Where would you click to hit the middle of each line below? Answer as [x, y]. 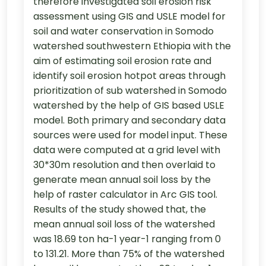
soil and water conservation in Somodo [123, 31]
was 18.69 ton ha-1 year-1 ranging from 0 [127, 239]
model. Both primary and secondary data [129, 121]
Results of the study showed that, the [120, 210]
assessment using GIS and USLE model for [129, 17]
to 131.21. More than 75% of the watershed [129, 254]
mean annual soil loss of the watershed [124, 224]
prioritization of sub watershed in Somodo [130, 91]
